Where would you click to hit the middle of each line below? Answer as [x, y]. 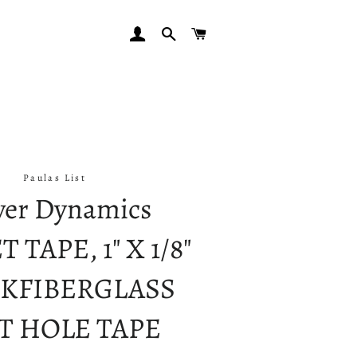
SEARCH [199, 32]
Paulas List [55, 178]
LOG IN [165, 32]
